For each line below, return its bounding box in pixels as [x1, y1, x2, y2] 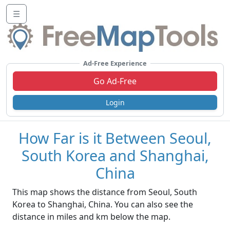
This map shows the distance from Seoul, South [12, 186, 197, 198]
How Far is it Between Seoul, [18, 128, 212, 148]
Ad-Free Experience [83, 59, 147, 68]
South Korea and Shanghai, [21, 145, 209, 166]
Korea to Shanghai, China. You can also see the [12, 199, 193, 210]
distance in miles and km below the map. [12, 211, 170, 223]
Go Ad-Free [93, 75, 137, 87]
